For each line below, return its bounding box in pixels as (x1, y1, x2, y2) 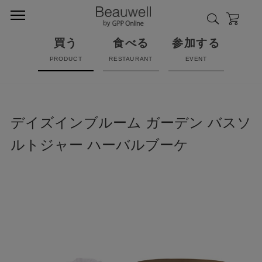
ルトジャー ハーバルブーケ (10, 137, 188, 153)
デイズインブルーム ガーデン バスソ (10, 115, 251, 131)
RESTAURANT (109, 55, 153, 61)
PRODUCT (49, 55, 82, 61)
